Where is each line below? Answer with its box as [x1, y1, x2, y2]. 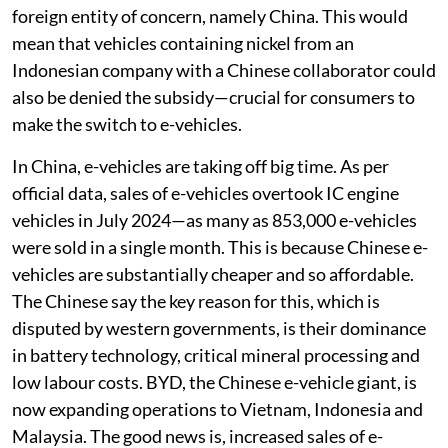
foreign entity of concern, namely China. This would [12, 4, 408, 27]
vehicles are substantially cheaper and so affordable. [12, 262, 414, 285]
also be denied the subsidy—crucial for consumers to [12, 85, 415, 108]
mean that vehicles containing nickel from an [12, 31, 354, 54]
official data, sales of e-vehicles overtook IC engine [12, 181, 399, 204]
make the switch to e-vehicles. [12, 112, 242, 135]
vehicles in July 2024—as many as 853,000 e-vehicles [12, 208, 417, 231]
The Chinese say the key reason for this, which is [12, 289, 380, 312]
